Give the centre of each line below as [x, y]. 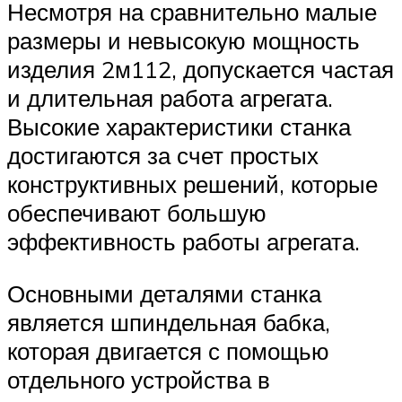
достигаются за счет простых [163, 156]
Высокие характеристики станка [179, 127]
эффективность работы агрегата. [184, 242]
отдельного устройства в [139, 380]
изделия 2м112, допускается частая [201, 70]
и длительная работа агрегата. [170, 98]
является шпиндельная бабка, [169, 323]
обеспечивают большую [137, 213]
